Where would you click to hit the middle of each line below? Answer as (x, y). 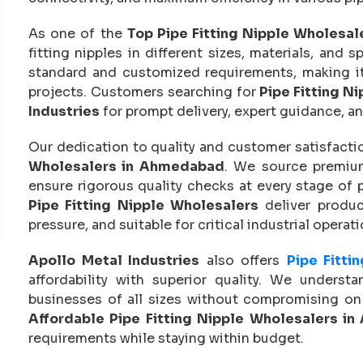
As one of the (78, 33)
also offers (243, 260)
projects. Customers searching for (144, 92)
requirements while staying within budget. (166, 338)
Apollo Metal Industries (114, 260)
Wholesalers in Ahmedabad (126, 166)
